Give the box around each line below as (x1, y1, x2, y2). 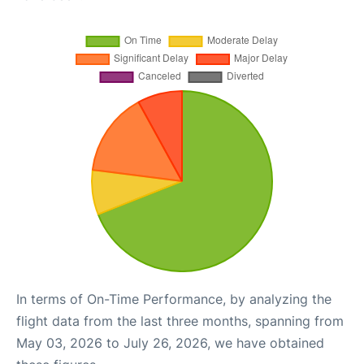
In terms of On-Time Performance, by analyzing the (16, 291, 331, 308)
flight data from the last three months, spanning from (16, 313, 344, 330)
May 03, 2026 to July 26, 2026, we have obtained (16, 335, 324, 352)
